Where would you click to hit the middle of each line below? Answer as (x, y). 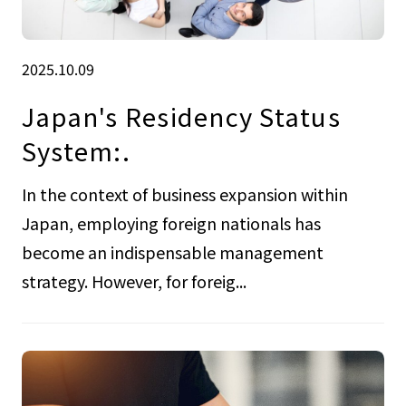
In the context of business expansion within (184, 194)
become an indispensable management (172, 252)
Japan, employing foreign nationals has (171, 223)
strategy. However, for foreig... (134, 281)
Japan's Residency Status (181, 116)
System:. (76, 150)
